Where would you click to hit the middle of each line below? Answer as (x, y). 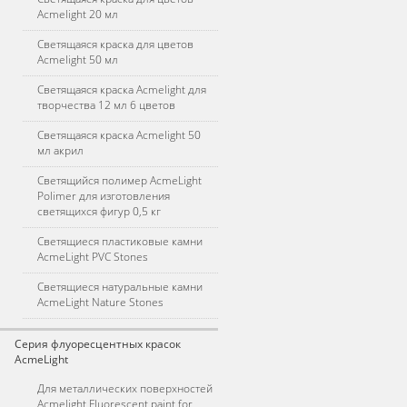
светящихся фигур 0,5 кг (99, 211)
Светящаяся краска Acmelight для (122, 89)
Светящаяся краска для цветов (115, 44)
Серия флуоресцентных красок (98, 344)
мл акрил (60, 150)
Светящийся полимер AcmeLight (119, 180)
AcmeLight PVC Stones (93, 257)
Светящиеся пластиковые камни (120, 241)
